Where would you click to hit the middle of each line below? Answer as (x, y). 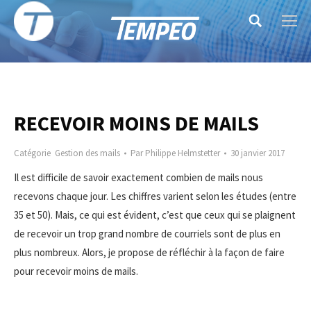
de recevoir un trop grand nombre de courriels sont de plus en (147, 234)
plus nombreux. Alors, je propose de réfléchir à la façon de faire (149, 252)
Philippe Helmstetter (183, 153)
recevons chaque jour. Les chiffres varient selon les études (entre (155, 196)
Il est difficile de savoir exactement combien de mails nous (138, 177)
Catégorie (34, 153)
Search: (264, 24)
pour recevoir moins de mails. (76, 271)
